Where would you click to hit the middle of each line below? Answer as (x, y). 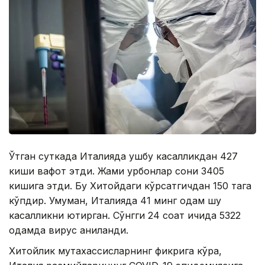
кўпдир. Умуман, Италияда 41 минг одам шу (115, 201)
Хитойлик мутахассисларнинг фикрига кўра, (115, 251)
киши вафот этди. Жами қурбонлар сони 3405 (117, 171)
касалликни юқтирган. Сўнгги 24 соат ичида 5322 (125, 216)
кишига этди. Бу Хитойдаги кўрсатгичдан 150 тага (130, 186)
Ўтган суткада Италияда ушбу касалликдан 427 (123, 156)
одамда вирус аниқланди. (69, 230)
